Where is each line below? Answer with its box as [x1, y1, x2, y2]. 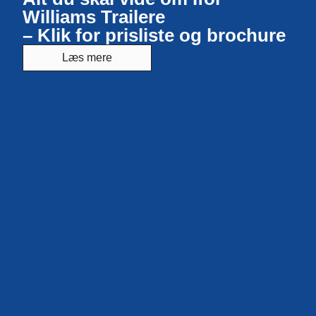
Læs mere [62, 51, 113, 64]
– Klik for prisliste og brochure [23, 25, 286, 47]
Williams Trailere [23, 6, 166, 28]
